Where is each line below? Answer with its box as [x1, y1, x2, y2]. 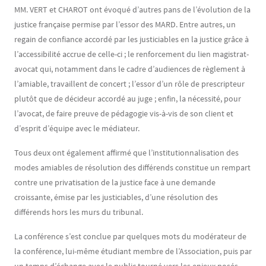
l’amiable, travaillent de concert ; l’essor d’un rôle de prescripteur [14, 78, 245, 89]
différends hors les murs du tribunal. [14, 207, 147, 217]
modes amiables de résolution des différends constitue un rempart [14, 162, 251, 173]
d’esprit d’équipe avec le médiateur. [14, 123, 140, 134]
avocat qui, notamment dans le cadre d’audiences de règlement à [14, 64, 245, 74]
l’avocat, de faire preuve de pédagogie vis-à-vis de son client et [14, 108, 233, 119]
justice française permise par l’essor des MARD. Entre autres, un [14, 19, 236, 30]
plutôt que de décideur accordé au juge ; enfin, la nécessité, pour [14, 93, 241, 104]
